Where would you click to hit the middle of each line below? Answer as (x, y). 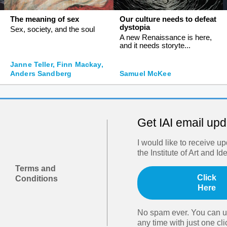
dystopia (135, 27)
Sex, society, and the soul (52, 29)
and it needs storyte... (155, 45)
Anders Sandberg (41, 73)
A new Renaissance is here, (166, 37)
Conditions (37, 178)
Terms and (36, 168)
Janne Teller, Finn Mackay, (57, 64)
